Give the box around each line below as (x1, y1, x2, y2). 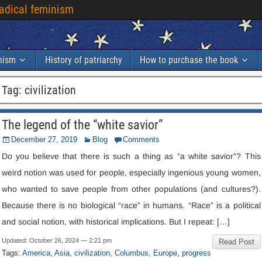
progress (181, 249, 211, 257)
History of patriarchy (45, 54, 122, 65)
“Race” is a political (188, 201, 261, 210)
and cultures (204, 184, 251, 194)
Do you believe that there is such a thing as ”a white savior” (1, 151, 237, 161)
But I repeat (168, 217, 212, 226)
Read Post (218, 237, 254, 246)
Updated (1, 237, 26, 244)
